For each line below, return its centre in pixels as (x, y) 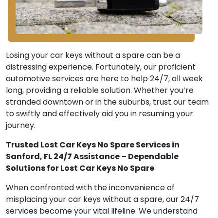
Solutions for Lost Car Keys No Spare (80, 168)
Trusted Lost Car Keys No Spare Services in (93, 145)
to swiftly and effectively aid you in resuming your (100, 114)
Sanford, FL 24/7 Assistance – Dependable (92, 157)
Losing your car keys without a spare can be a (93, 55)
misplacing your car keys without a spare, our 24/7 (102, 200)
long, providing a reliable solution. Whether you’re (100, 91)
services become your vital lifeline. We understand (102, 211)
